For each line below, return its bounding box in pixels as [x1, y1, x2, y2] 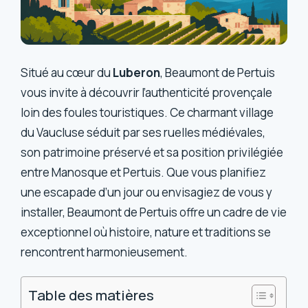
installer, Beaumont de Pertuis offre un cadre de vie [21, 204, 287, 221]
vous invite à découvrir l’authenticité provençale [21, 85, 273, 101]
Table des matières [28, 285, 155, 305]
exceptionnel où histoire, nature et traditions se [21, 224, 272, 241]
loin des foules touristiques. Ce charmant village [21, 104, 274, 121]
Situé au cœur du [21, 65, 113, 81]
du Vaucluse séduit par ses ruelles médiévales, [21, 124, 266, 141]
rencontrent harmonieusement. [21, 244, 188, 261]
